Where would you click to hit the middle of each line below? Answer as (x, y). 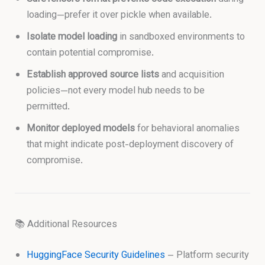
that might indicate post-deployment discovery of (130, 145)
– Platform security (207, 255)
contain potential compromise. (91, 54)
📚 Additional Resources (66, 225)
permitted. (49, 107)
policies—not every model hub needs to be (116, 91)
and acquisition (192, 75)
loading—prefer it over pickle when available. (119, 16)
